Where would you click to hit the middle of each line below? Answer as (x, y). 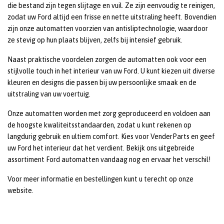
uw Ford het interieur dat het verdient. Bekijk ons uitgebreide (101, 148)
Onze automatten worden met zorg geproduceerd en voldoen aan (109, 113)
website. (21, 190)
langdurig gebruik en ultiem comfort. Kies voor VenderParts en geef (111, 136)
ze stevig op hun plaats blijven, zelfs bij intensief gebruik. (95, 40)
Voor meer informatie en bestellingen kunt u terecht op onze (100, 179)
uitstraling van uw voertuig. (49, 94)
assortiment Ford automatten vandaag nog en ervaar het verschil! (109, 159)
